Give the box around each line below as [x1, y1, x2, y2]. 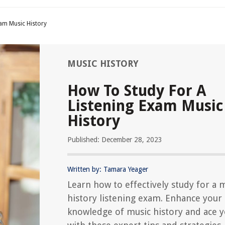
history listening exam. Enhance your [67, 193, 222, 203]
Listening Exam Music [67, 97, 223, 115]
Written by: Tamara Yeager [67, 165, 148, 173]
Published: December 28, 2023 [67, 136, 162, 144]
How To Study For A [67, 82, 206, 99]
